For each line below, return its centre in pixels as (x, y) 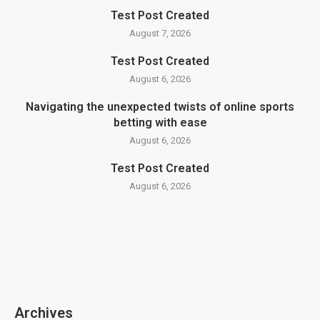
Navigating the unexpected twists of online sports (160, 107)
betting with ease (160, 122)
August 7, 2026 (160, 33)
